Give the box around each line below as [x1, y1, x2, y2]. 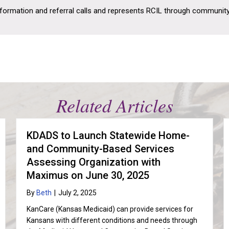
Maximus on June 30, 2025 [26, 169, 152, 181]
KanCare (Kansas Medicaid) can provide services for [26, 205, 193, 213]
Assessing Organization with [26, 156, 161, 168]
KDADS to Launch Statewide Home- [26, 129, 190, 142]
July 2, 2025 [58, 189, 97, 197]
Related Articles [56, 93, 173, 118]
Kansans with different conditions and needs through [26, 216, 197, 224]
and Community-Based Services [26, 143, 174, 155]
